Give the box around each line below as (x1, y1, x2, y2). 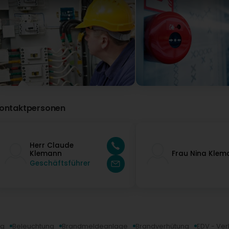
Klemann (30, 149, 62, 159)
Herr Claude (30, 141, 74, 151)
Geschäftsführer (30, 158, 90, 169)
